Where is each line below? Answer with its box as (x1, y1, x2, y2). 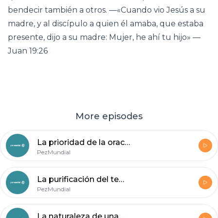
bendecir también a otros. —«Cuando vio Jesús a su (8, 5, 205, 15)
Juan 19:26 (8, 46, 48, 55)
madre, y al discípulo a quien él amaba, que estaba (8, 19, 203, 28)
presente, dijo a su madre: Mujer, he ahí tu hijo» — (8, 33, 200, 42)
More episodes (75, 111, 143, 122)
